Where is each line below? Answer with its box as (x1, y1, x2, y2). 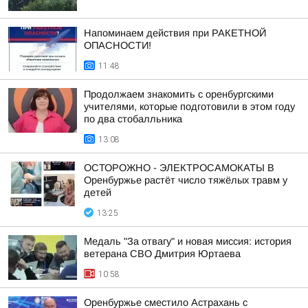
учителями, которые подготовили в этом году (84, 101, 295, 112)
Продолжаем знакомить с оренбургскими (84, 89, 274, 100)
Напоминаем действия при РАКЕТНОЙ (84, 27, 266, 38)
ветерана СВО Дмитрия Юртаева (84, 248, 241, 259)
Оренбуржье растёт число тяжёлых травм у (84, 175, 287, 186)
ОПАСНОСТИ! (84, 40, 151, 51)
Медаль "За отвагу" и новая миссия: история (84, 236, 291, 247)
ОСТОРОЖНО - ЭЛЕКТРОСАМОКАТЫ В (84, 162, 274, 173)
